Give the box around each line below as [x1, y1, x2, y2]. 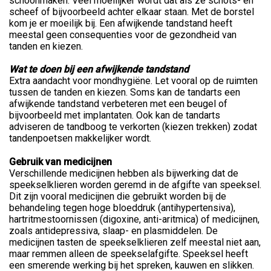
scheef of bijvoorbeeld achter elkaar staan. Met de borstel [9, 5, 254, 18]
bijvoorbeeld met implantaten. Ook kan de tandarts [9, 109, 220, 121]
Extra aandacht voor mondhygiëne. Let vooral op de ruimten [9, 74, 258, 87]
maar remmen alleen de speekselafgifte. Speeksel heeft [9, 247, 248, 260]
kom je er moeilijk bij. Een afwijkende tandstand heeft [9, 17, 232, 29]
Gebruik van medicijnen [9, 155, 112, 168]
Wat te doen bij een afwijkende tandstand [9, 63, 189, 75]
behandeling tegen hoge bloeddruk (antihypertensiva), [9, 201, 235, 214]
